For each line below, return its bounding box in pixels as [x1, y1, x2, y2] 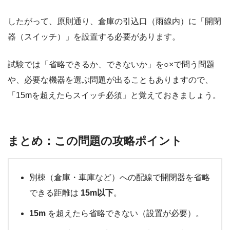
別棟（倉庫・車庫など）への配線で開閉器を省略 [29, 173, 210, 182]
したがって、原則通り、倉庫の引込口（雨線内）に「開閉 [8, 17, 221, 26]
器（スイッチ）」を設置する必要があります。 [8, 32, 180, 42]
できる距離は [29, 188, 81, 198]
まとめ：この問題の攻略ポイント [8, 135, 182, 148]
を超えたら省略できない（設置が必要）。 [46, 209, 204, 218]
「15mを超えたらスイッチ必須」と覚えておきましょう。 [8, 91, 221, 100]
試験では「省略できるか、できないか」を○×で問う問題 [8, 60, 215, 69]
